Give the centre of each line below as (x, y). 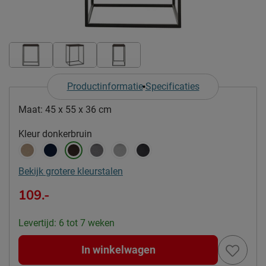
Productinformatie (105, 86)
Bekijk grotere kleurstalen (71, 171)
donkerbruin (67, 134)
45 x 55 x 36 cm (78, 109)
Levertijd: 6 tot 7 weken (66, 223)
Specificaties (172, 86)
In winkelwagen (118, 249)
